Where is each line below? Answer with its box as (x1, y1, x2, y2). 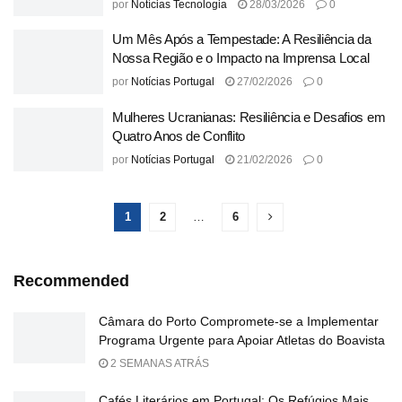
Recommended (13, 272, 129, 290)
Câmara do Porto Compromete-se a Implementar (99, 314, 379, 328)
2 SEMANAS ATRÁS (108, 357, 209, 370)
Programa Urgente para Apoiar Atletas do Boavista (99, 333, 385, 347)
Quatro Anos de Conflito (112, 127, 246, 144)
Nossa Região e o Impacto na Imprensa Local (112, 50, 370, 66)
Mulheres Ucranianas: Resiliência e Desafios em (112, 109, 386, 125)
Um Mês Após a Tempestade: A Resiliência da (112, 31, 371, 47)
